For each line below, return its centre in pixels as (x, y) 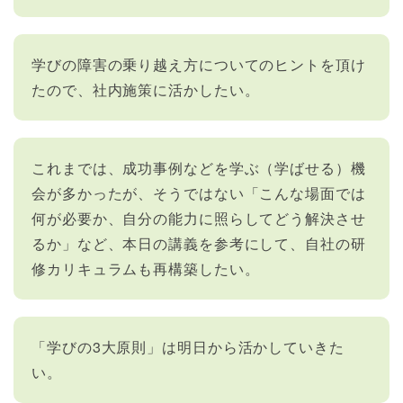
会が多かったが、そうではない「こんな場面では (199, 193)
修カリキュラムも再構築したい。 (146, 268)
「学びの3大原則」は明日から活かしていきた (188, 346)
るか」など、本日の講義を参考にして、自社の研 (199, 243)
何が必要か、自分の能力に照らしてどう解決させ (199, 218)
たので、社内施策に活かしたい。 (146, 89)
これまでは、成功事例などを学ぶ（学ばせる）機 (199, 167)
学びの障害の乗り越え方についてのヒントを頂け (199, 64)
